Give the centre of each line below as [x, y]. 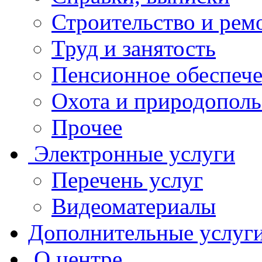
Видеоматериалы [134, 206]
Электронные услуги [135, 154]
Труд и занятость [134, 49]
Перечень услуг [127, 180]
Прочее [87, 127]
